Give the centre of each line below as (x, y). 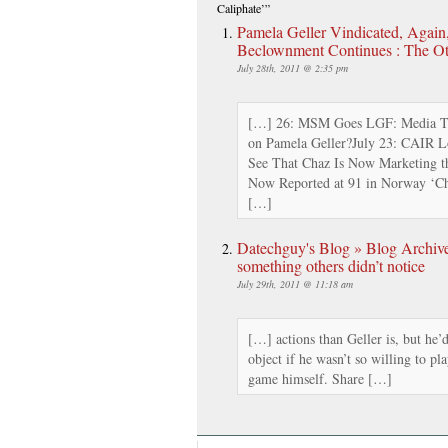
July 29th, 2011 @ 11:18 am (295, 283)
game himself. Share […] (320, 378)
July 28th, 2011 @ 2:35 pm (292, 67)
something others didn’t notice (331, 265)
